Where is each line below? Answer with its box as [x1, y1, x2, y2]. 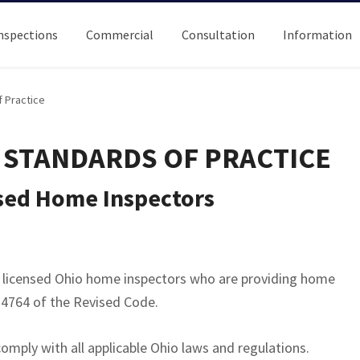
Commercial [86, 27, 153, 43]
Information [283, 27, 352, 43]
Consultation [182, 27, 255, 43]
